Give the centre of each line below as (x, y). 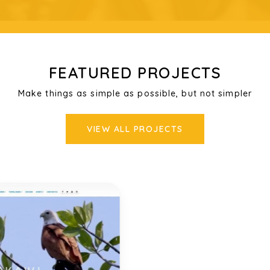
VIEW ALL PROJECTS (135, 129)
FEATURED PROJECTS (135, 72)
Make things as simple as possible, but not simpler (135, 93)
